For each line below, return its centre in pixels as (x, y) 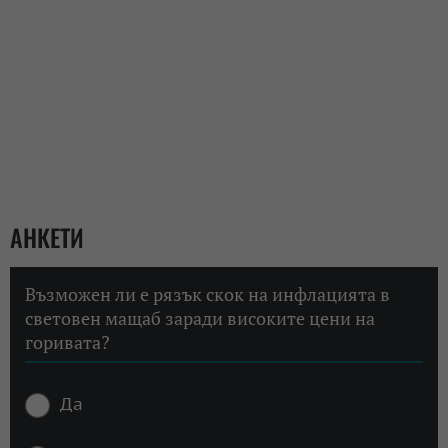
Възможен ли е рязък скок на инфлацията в (207, 294)
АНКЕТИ (47, 237)
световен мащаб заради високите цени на (200, 318)
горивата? (67, 342)
